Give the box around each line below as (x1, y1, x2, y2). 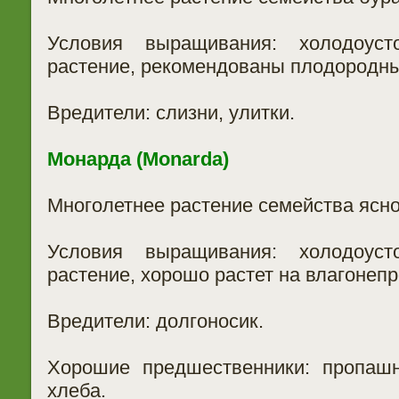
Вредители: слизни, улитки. (46, 102, 295, 124)
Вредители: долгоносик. (46, 310, 264, 332)
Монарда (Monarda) (46, 148, 234, 170)
